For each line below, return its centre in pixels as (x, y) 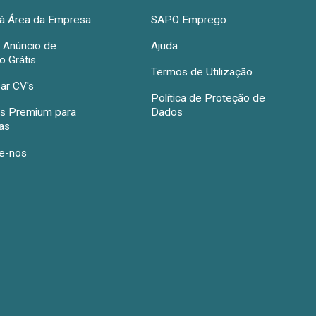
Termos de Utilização (201, 72)
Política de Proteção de (208, 98)
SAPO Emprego (188, 19)
